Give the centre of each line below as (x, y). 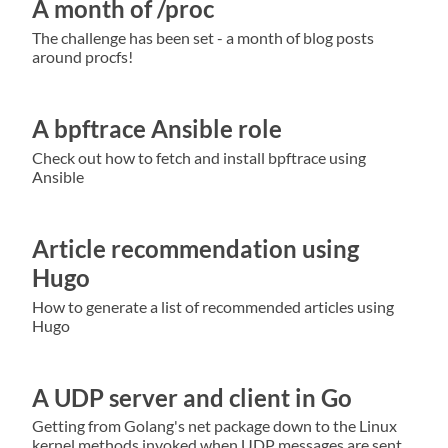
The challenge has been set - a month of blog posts (203, 37)
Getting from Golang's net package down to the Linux (214, 426)
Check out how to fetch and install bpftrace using (199, 157)
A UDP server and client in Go (192, 397)
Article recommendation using (195, 248)
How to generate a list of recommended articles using (213, 306)
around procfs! (82, 56)
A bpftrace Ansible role (157, 128)
